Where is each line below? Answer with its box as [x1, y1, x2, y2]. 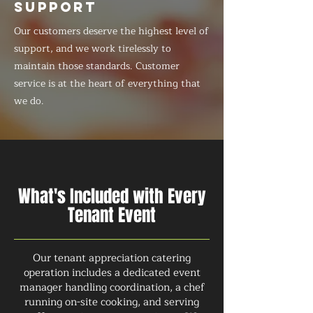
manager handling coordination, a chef [19, 279, 205, 296]
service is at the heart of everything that [14, 75, 201, 92]
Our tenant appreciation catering [33, 249, 191, 267]
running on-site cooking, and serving [24, 293, 199, 311]
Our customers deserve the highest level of [14, 23, 209, 39]
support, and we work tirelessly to [14, 41, 171, 57]
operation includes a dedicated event [23, 264, 201, 282]
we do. [14, 93, 44, 109]
